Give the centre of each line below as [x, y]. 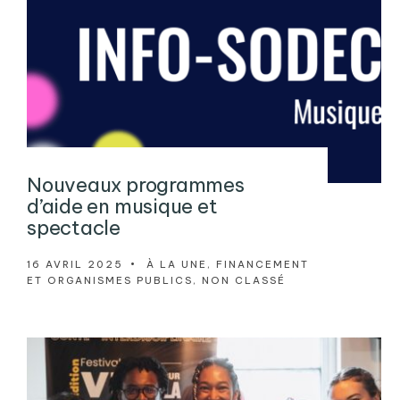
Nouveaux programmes [136, 185]
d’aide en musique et [122, 207]
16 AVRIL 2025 [75, 265]
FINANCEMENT [262, 265]
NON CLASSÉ [244, 281]
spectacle [74, 228]
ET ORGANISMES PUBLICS [110, 281]
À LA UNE [177, 265]
